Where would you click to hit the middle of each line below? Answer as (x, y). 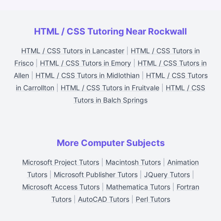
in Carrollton (35, 88)
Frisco (24, 63)
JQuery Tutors (167, 174)
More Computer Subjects (110, 143)
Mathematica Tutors (138, 187)
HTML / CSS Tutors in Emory (86, 63)
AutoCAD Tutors (103, 199)
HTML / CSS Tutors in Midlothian (87, 75)
